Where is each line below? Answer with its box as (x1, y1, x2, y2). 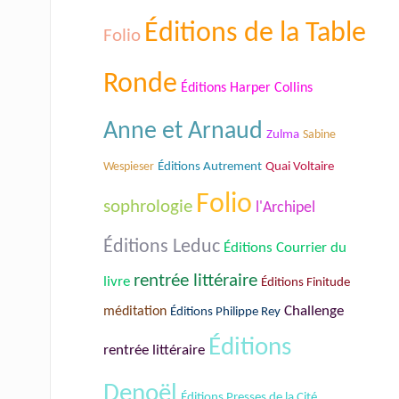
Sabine (303, 127, 336, 142)
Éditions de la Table (144, 19, 366, 48)
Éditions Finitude (261, 275, 350, 289)
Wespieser (103, 159, 154, 174)
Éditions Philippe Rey (170, 305, 281, 319)
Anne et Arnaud (103, 118, 263, 144)
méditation (103, 304, 167, 319)
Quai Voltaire (265, 159, 334, 174)
